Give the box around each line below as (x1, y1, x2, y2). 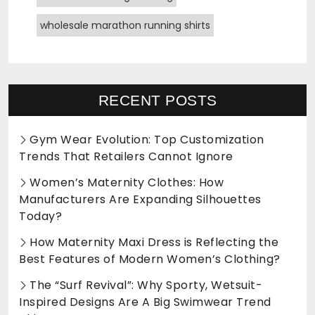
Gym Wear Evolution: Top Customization (30, 131, 264, 148)
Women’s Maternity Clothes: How (30, 174, 224, 191)
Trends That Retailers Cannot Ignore (19, 148, 233, 165)
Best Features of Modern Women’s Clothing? (19, 251, 281, 268)
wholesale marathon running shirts (40, 18, 210, 32)
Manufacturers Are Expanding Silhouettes (19, 191, 262, 208)
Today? (19, 208, 62, 225)
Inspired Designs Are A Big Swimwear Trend (19, 294, 271, 311)
